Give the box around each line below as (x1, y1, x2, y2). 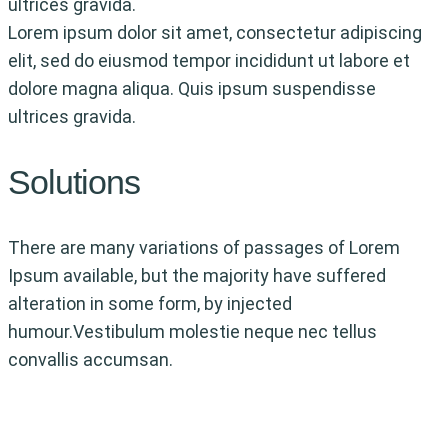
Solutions (8, 162, 140, 201)
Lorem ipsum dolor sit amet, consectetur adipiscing (8, 21, 422, 43)
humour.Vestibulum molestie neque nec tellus (8, 320, 377, 342)
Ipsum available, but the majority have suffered (8, 264, 386, 286)
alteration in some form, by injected (8, 292, 292, 314)
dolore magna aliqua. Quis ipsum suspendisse (8, 77, 376, 99)
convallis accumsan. (8, 348, 173, 370)
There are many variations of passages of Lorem (8, 236, 400, 258)
